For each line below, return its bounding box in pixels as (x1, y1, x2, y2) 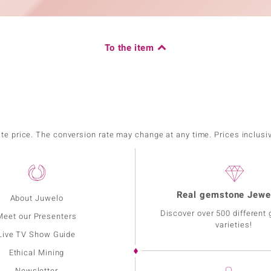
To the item (104, 41, 154, 55)
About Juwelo (10, 192, 64, 204)
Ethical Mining (8, 247, 65, 259)
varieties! (215, 219, 252, 231)
